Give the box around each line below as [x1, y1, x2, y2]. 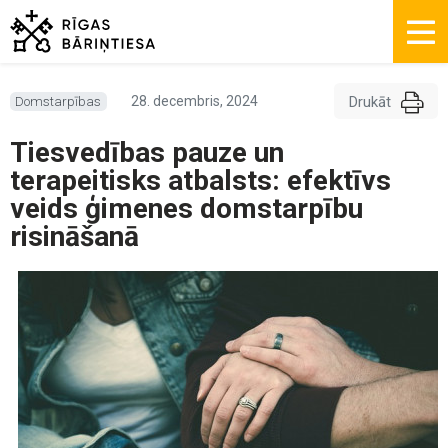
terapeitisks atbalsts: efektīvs [10, 164, 391, 197]
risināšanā [10, 220, 139, 253]
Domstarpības [15, 93, 102, 109]
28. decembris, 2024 [130, 92, 258, 109]
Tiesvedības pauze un [10, 136, 284, 169]
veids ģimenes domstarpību [10, 192, 363, 225]
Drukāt [349, 92, 391, 111]
